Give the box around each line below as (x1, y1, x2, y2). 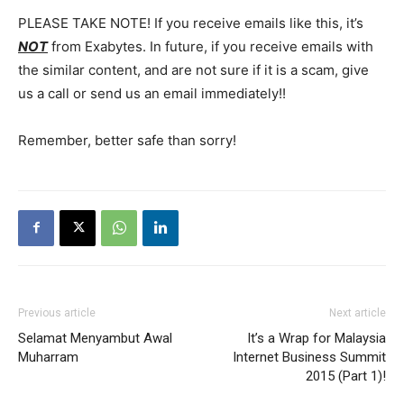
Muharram (18, 348, 78, 365)
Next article (329, 306, 386, 319)
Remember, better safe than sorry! (18, 131, 236, 149)
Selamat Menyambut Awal (18, 329, 172, 346)
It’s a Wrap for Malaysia (247, 329, 386, 346)
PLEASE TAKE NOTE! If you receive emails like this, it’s (18, 14, 363, 32)
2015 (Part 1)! (306, 367, 386, 384)
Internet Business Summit (233, 348, 386, 365)
